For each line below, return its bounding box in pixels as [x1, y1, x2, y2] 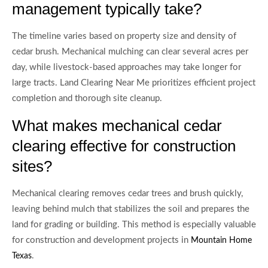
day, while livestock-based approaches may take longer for [12, 63, 241, 72]
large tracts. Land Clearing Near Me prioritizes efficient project [12, 78, 255, 88]
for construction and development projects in [12, 235, 191, 245]
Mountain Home [191, 236, 252, 245]
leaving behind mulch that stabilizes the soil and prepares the [12, 204, 249, 214]
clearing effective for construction [12, 136, 236, 155]
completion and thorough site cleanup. [12, 94, 162, 103]
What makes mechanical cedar [12, 116, 222, 135]
